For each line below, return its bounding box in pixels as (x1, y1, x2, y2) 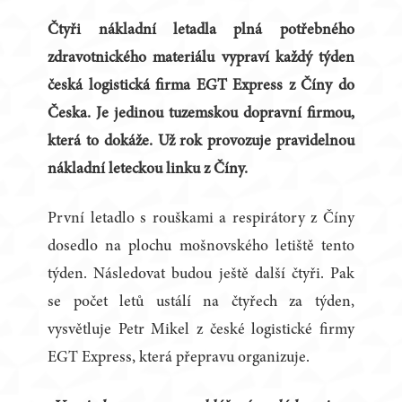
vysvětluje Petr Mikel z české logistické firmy (48, 322, 354, 339)
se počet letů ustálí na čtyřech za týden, (48, 294, 354, 311)
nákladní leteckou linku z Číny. (48, 162, 249, 179)
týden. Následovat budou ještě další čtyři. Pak (48, 267, 354, 284)
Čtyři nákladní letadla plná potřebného (48, 22, 354, 39)
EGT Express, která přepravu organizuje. (48, 350, 310, 367)
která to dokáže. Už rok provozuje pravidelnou (48, 134, 354, 151)
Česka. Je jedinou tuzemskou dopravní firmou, (48, 106, 354, 123)
